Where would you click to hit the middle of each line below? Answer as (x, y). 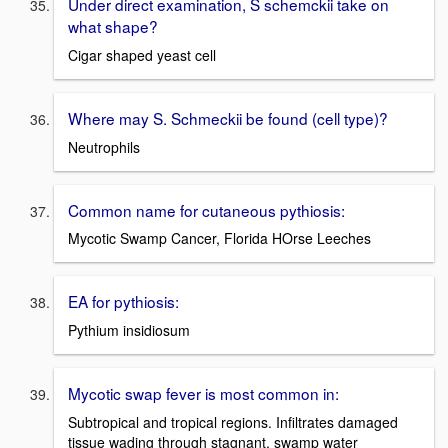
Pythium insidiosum (129, 330)
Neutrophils (104, 146)
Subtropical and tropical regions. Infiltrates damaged (233, 421)
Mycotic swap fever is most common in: (203, 393)
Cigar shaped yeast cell (142, 55)
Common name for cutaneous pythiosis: (206, 209)
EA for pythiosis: (123, 301)
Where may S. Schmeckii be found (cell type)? (228, 118)
